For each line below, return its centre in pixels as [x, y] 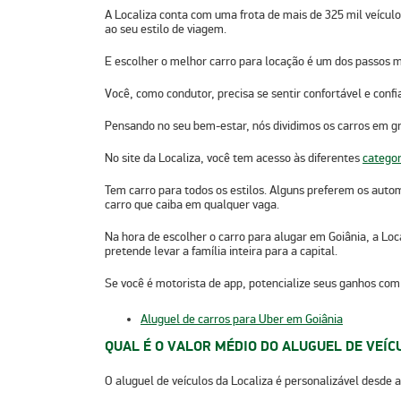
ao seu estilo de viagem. [166, 29]
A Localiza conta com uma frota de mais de [215, 14]
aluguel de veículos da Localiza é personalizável [237, 380]
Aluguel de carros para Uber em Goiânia [242, 319]
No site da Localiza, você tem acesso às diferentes [234, 158]
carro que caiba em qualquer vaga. [193, 204]
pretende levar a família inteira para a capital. [221, 251]
